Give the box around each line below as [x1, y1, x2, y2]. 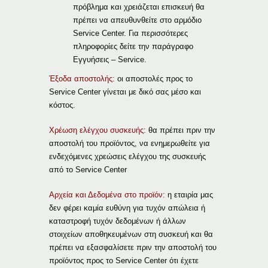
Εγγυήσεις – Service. [73, 54, 147, 64]
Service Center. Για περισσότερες [73, 28, 188, 38]
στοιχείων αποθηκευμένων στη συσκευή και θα [49, 229, 214, 239]
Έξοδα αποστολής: [49, 74, 118, 83]
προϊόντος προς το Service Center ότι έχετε [49, 255, 199, 265]
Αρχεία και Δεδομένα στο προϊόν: [49, 190, 166, 199]
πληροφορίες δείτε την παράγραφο [73, 41, 194, 51]
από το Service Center [49, 165, 127, 174]
